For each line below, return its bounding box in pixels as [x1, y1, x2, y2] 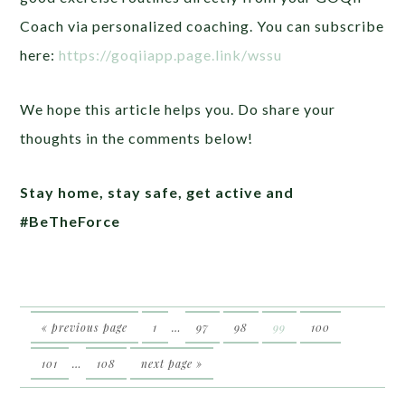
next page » [141, 355, 203, 371]
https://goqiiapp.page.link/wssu [59, 45, 283, 63]
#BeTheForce [20, 212, 125, 230]
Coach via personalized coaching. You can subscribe [20, 16, 385, 34]
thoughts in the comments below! [20, 128, 258, 146]
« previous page [42, 319, 128, 334]
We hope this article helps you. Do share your [20, 99, 336, 118]
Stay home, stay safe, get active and [20, 183, 295, 201]
